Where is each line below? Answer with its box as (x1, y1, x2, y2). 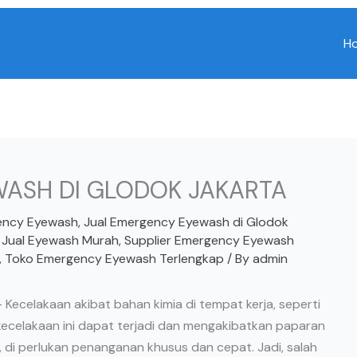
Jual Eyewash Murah (2, 232, 119, 249)
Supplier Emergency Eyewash (124, 232, 294, 249)
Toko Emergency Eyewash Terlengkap (5, 250, 224, 267)
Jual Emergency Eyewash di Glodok (84, 214, 288, 230)
